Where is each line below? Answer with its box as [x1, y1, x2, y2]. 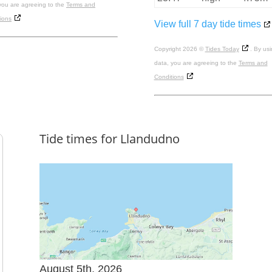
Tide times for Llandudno [39, 130, 180, 147]
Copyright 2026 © [154, 46, 205, 53]
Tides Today [205, 46, 239, 53]
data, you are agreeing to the [154, 59, 239, 67]
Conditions [154, 73, 184, 81]
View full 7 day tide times [154, 19, 261, 30]
